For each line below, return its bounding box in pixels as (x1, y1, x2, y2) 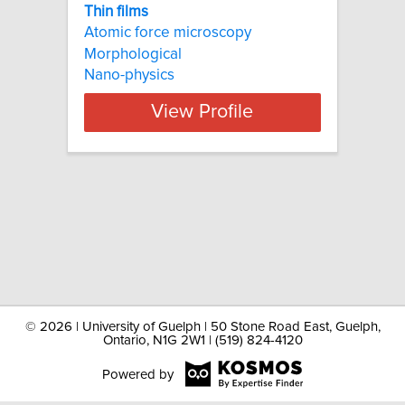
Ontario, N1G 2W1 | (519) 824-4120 (102, 334, 303, 347)
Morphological (84, 45, 182, 62)
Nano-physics (84, 66, 174, 83)
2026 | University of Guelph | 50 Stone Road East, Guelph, (39, 320, 381, 334)
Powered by (101, 367, 174, 381)
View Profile (151, 102, 254, 123)
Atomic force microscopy (84, 24, 251, 42)
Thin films (84, 3, 148, 20)
